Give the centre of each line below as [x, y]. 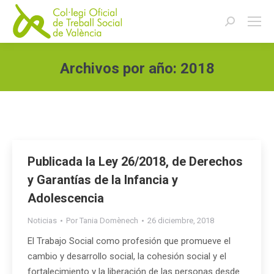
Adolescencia [66, 198]
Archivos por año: [120, 68]
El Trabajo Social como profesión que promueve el [129, 241]
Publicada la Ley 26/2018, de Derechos [135, 161]
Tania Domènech [109, 220]
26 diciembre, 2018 [181, 220]
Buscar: [239, 23]
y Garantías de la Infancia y [103, 180]
